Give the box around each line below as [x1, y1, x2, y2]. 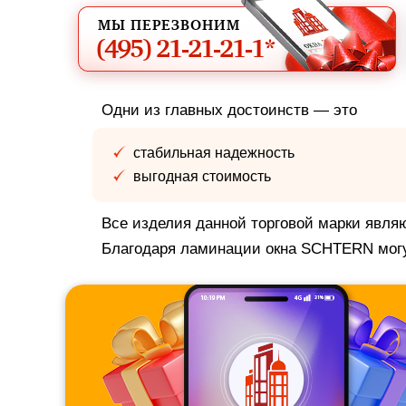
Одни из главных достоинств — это [101, 101, 357, 119]
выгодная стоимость [133, 169, 271, 184]
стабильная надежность [133, 145, 295, 160]
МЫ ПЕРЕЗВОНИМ [98, 17, 240, 34]
